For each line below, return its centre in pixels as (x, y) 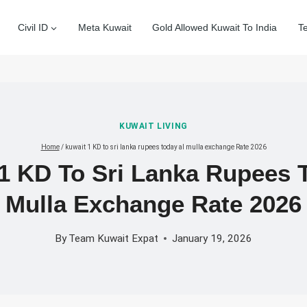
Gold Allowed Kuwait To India (215, 27)
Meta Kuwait (105, 27)
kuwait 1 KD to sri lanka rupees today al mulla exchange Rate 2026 (165, 147)
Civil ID (33, 27)
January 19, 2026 (212, 238)
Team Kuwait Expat (114, 238)
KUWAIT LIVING (153, 126)
